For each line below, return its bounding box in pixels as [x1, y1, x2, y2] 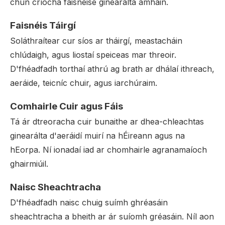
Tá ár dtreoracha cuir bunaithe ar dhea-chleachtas [10, 117, 204, 127]
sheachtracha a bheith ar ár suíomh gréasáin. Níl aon [10, 211, 214, 221]
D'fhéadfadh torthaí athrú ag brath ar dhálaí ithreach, [10, 64, 214, 74]
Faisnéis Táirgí [10, 20, 76, 31]
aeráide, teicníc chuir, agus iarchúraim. [10, 78, 157, 88]
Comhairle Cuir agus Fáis [10, 100, 123, 112]
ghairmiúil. [10, 159, 48, 169]
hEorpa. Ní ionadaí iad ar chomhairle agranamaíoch [10, 145, 207, 155]
